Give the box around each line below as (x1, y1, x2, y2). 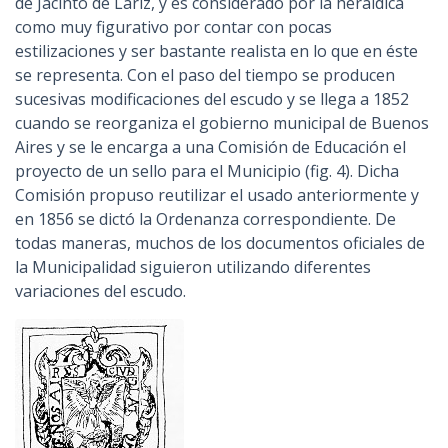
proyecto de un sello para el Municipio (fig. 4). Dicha (15, 160, 399, 182)
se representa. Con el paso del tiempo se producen (15, 64, 395, 86)
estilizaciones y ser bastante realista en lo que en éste (15, 40, 418, 62)
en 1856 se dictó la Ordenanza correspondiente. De (15, 208, 396, 230)
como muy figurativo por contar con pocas (15, 16, 332, 38)
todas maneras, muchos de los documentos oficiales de (15, 232, 425, 254)
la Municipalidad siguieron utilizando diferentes (15, 256, 371, 278)
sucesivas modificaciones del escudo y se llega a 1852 (15, 88, 409, 110)
